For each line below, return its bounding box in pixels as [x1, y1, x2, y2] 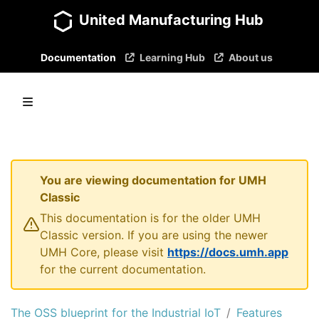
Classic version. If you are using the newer [40, 227, 268, 242]
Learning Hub [140, 51, 205, 63]
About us [229, 51, 273, 63]
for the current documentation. [40, 261, 206, 276]
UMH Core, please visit [40, 244, 167, 259]
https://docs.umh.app [167, 244, 288, 259]
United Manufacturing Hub [78, 11, 263, 28]
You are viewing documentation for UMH [40, 172, 266, 187]
